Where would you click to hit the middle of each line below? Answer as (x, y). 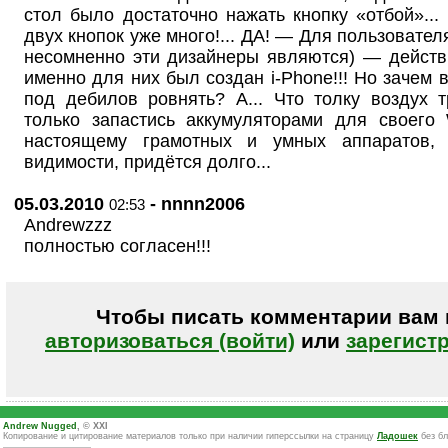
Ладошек (397, 436)
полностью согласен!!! (117, 246)
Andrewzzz (68, 225)
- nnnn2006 (195, 204)
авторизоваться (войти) (170, 340)
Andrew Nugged (40, 426)
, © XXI (92, 426)
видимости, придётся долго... (147, 162)
